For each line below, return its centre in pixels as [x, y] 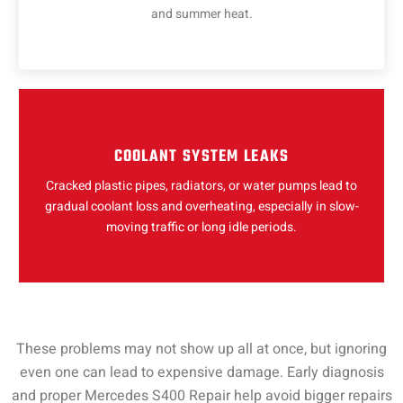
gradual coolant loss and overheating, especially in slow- [201, 207]
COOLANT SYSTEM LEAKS [201, 157]
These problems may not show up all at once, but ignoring [201, 349]
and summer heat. [201, 14]
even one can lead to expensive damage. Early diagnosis [201, 373]
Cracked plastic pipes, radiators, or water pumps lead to [201, 186]
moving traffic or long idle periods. [201, 228]
